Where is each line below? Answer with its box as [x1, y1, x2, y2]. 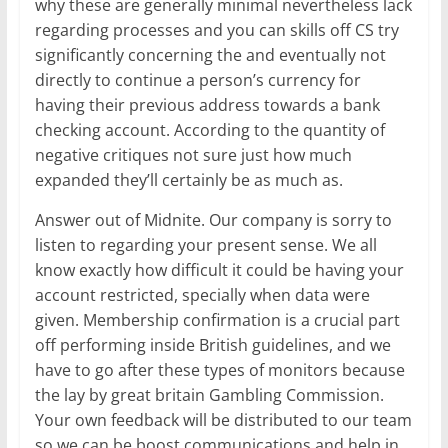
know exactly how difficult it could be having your [34, 259, 404, 282]
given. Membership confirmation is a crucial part [34, 309, 400, 332]
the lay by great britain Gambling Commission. [34, 384, 384, 407]
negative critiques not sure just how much [34, 144, 352, 167]
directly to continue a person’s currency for [34, 69, 361, 92]
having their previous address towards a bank [34, 94, 380, 117]
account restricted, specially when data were [34, 284, 370, 307]
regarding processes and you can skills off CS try [34, 19, 399, 42]
